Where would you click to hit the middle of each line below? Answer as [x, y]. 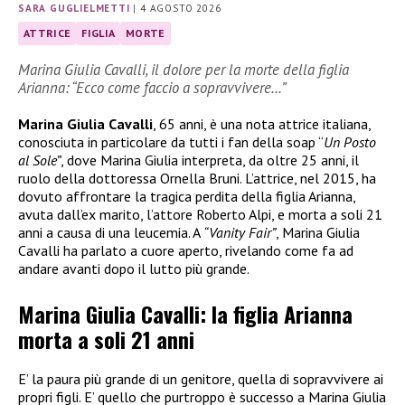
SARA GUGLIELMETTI [74, 9]
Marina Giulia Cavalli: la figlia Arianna [185, 314]
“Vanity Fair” [240, 232]
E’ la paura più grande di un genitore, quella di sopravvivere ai [201, 379]
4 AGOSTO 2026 [181, 9]
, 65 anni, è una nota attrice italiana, [262, 123]
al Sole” [39, 160]
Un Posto [350, 141]
